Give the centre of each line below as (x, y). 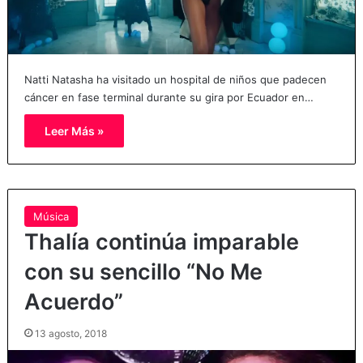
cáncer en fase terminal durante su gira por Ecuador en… (169, 97)
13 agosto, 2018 (70, 333)
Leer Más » (74, 130)
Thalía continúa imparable (161, 241)
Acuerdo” (73, 301)
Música (51, 216)
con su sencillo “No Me (143, 271)
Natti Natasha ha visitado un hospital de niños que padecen (175, 79)
